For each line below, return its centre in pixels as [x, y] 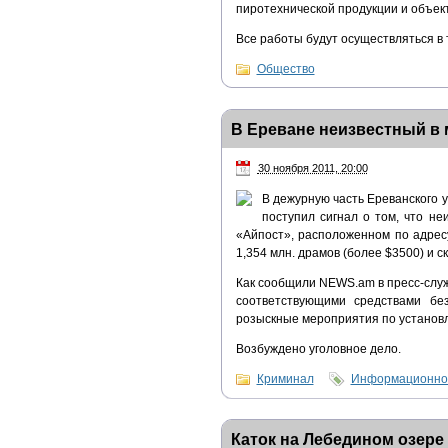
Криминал [285, 379]
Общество [285, 69]
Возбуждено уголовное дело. [318, 349]
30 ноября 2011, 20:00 [312, 168]
